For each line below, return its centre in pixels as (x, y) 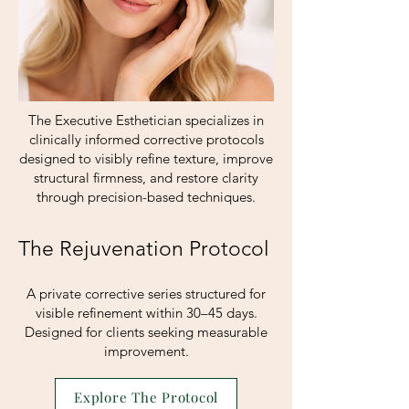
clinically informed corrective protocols (146, 139)
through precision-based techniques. (146, 197)
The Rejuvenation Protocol (144, 249)
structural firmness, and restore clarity (146, 178)
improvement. (146, 351)
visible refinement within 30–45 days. (146, 313)
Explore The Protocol (146, 397)
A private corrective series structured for (146, 294)
